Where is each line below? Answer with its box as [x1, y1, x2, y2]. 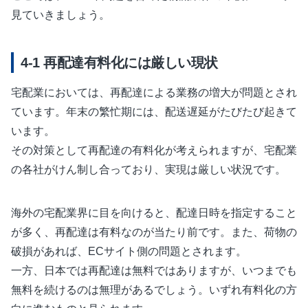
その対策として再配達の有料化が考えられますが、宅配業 [11, 144, 297, 156]
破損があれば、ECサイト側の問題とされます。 [11, 245, 247, 257]
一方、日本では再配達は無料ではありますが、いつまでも [11, 264, 297, 276]
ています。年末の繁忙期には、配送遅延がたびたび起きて [11, 105, 297, 118]
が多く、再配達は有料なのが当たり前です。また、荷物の [11, 225, 297, 238]
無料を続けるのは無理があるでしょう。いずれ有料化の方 [11, 283, 297, 296]
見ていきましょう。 [11, 8, 110, 21]
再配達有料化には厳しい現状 [39, 54, 218, 70]
